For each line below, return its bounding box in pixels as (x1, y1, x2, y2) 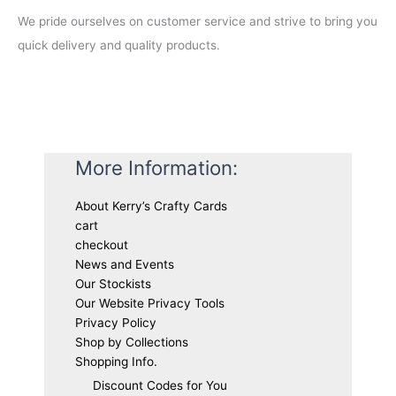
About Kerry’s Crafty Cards (75, 199, 227, 213)
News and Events (75, 257, 174, 271)
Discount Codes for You (93, 378, 227, 392)
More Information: (75, 156, 238, 180)
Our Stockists (75, 277, 151, 291)
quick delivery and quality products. (18, 38, 220, 53)
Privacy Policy (75, 316, 156, 330)
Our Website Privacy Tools (75, 296, 225, 310)
